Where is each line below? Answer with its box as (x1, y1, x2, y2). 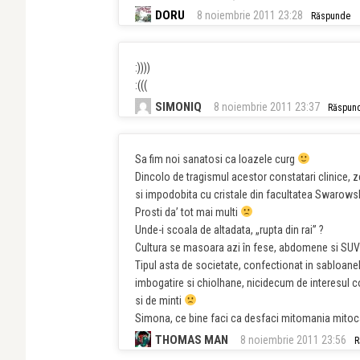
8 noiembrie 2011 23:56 (240, 333, 346, 346)
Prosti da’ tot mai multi (135, 206, 240, 219)
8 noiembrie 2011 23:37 (214, 100, 320, 113)
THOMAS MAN (155, 333, 228, 347)
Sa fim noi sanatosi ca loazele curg (135, 153, 297, 166)
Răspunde (311, 10, 350, 22)
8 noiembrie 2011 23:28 (197, 9, 303, 22)
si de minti (135, 294, 184, 307)
